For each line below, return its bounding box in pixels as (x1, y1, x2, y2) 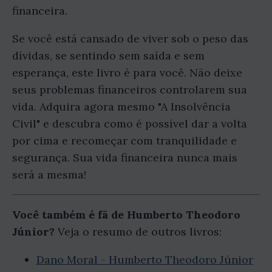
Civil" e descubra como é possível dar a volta (12, 117, 247, 131)
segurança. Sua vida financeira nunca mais (12, 151, 237, 165)
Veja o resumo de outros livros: (55, 225, 222, 239)
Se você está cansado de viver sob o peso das (12, 32, 248, 46)
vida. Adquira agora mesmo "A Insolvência (12, 100, 231, 114)
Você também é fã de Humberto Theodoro (12, 208, 240, 222)
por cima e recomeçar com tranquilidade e (12, 134, 237, 148)
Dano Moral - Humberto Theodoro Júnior (36, 253, 253, 267)
